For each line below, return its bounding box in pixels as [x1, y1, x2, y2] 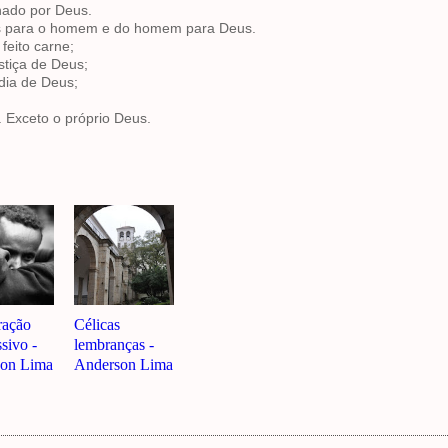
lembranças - [74, 336, 154, 353]
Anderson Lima [74, 356, 173, 373]
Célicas [74, 316, 120, 333]
